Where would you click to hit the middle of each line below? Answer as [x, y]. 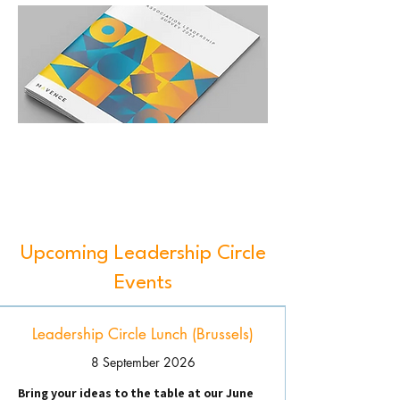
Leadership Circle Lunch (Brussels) [143, 334]
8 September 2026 [143, 362]
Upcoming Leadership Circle [143, 254]
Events [143, 283]
